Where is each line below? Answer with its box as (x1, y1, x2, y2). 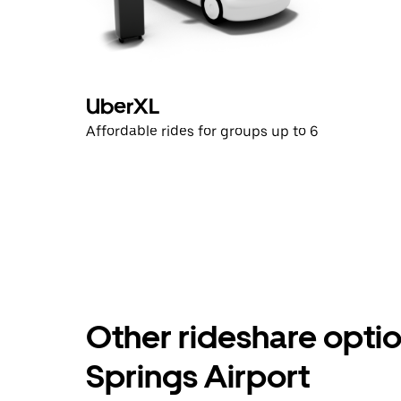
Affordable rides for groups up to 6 (86, 123, 319, 140)
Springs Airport (86, 357, 310, 396)
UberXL (86, 93, 159, 119)
